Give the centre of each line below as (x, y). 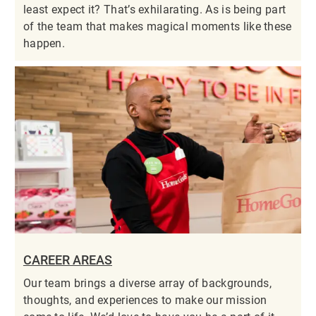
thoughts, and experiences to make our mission (145, 300)
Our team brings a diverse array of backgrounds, (147, 284)
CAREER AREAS (67, 260)
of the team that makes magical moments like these (157, 27)
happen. (44, 44)
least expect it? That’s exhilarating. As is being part (154, 10)
